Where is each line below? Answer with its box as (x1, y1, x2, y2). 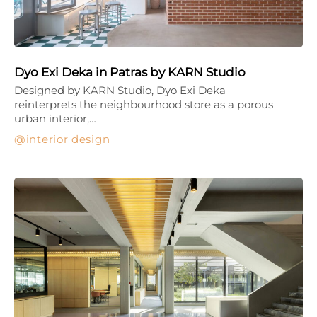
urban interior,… (14, 111, 96, 125)
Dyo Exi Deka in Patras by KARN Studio (14, 64, 246, 79)
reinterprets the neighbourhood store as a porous (14, 97, 273, 111)
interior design (25, 132, 110, 146)
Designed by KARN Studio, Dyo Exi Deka (14, 83, 226, 97)
